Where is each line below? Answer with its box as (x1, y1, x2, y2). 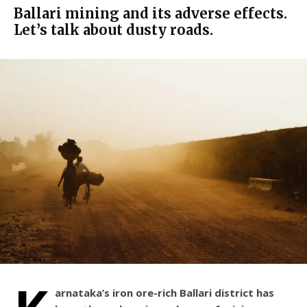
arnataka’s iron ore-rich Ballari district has (55, 286, 274, 300)
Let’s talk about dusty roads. (14, 21, 213, 39)
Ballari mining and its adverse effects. (14, 5, 287, 23)
